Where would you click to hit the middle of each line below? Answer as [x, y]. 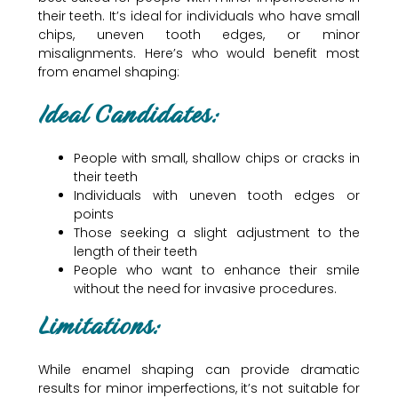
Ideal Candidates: [128, 115]
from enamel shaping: [108, 72]
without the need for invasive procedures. [205, 289]
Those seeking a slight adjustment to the [217, 233]
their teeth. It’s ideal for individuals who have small [199, 16]
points [93, 215]
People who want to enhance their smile [217, 271]
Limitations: [99, 326]
